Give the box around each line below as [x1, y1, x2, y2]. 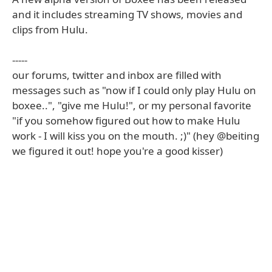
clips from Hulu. [12, 22, 88, 36]
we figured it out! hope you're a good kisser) [12, 144, 223, 158]
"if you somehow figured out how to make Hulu [12, 114, 240, 127]
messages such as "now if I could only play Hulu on [12, 83, 256, 97]
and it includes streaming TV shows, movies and [12, 7, 242, 21]
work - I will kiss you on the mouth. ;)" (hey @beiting [12, 129, 259, 143]
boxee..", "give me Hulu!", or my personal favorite [12, 98, 251, 112]
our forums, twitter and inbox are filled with [12, 68, 222, 82]
